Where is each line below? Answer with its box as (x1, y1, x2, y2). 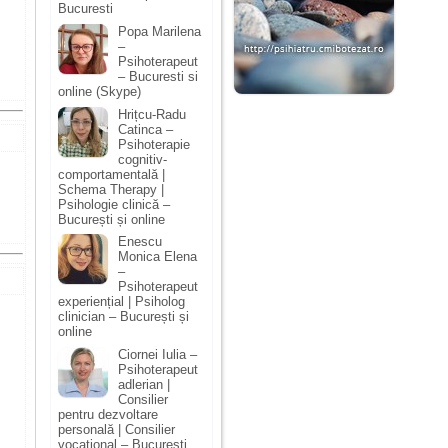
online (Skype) (58, 83, 141, 99)
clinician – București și (58, 309, 189, 325)
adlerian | (118, 376, 170, 392)
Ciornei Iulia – (118, 346, 197, 362)
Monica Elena (118, 249, 197, 265)
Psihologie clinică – (58, 196, 170, 212)
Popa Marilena (118, 23, 201, 39)
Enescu (118, 234, 162, 250)
